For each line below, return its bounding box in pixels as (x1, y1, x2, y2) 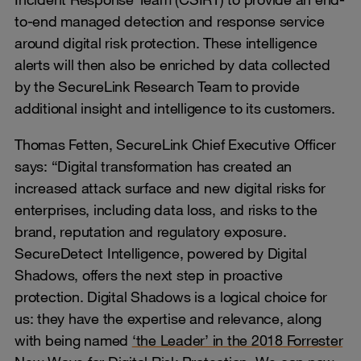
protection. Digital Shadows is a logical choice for (15, 287, 327, 305)
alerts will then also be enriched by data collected (15, 55, 330, 73)
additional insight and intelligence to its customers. (15, 98, 335, 117)
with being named (15, 330, 132, 349)
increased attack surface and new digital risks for (15, 178, 326, 197)
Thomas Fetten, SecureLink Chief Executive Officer (15, 135, 336, 153)
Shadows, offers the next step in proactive (15, 265, 283, 284)
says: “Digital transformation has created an (15, 156, 292, 175)
